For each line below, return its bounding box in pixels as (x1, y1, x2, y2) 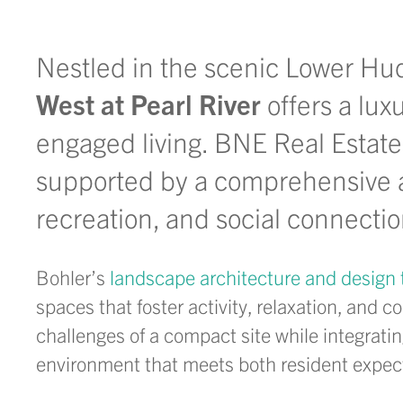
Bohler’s (36, 264, 110, 289)
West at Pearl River (36, 86, 261, 121)
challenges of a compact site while (36, 322, 323, 346)
